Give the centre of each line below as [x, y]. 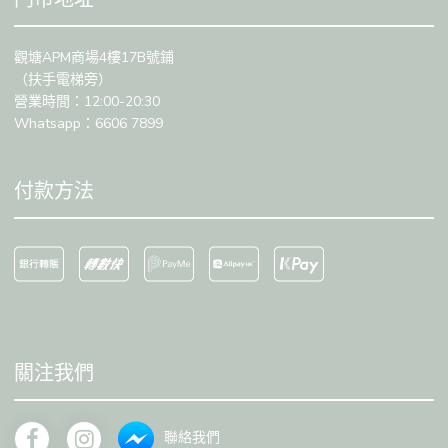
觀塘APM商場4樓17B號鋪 [94, 57]
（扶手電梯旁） [63, 79]
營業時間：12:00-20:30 [87, 101]
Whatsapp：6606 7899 [88, 123]
